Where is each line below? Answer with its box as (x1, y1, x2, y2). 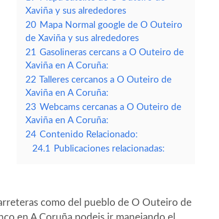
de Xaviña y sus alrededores (25, 34, 139, 43)
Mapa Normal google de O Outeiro (40, 21, 182, 30)
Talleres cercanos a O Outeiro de (39, 75, 172, 85)
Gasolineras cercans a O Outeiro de (40, 48, 184, 57)
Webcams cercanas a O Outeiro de (40, 103, 181, 112)
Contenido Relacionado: (40, 130, 138, 139)
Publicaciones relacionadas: (54, 144, 165, 153)
